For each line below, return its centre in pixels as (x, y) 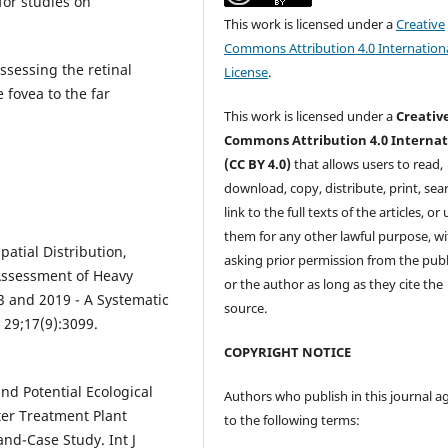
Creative (421, 23)
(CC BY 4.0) (259, 163)
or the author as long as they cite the (334, 283)
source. (246, 307)
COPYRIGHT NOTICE (288, 351)
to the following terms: (292, 419)
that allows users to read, (369, 163)
